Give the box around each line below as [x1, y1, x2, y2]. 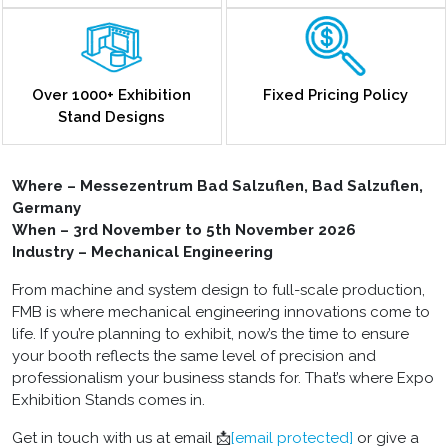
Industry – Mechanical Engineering [12, 242, 277, 261]
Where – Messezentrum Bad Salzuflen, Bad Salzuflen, [12, 176, 423, 195]
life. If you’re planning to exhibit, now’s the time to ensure [12, 324, 409, 343]
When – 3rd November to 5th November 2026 [12, 220, 356, 239]
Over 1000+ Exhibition [32, 85, 192, 104]
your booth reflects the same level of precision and [12, 346, 376, 365]
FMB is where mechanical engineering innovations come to [12, 302, 430, 321]
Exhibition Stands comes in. [12, 390, 205, 409]
